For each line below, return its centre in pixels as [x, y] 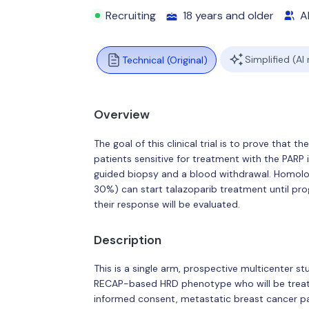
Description [127, 240]
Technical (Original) [165, 60]
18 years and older [229, 16]
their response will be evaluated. [167, 204]
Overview [121, 114]
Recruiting [131, 16]
